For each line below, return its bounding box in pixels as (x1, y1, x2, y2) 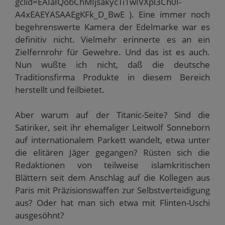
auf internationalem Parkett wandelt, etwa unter (15, 134, 210, 146)
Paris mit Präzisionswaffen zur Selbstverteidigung (15, 184, 210, 196)
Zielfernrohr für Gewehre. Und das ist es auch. (15, 46, 210, 58)
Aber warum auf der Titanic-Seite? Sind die (15, 109, 210, 121)
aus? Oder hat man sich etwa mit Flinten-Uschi (15, 197, 210, 208)
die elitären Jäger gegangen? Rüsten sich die (15, 147, 210, 158)
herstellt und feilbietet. (15, 83, 104, 95)
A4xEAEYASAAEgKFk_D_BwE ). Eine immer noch (15, 8, 210, 20)
